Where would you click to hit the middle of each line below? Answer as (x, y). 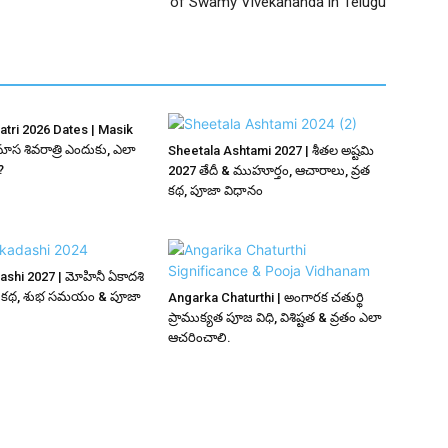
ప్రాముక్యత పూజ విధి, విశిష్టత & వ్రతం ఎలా (275, 318)
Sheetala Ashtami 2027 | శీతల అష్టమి (271, 151)
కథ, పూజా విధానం (215, 191)
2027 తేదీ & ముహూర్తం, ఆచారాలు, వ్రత (269, 171)
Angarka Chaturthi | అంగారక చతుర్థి (266, 298)
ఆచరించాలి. (199, 338)
